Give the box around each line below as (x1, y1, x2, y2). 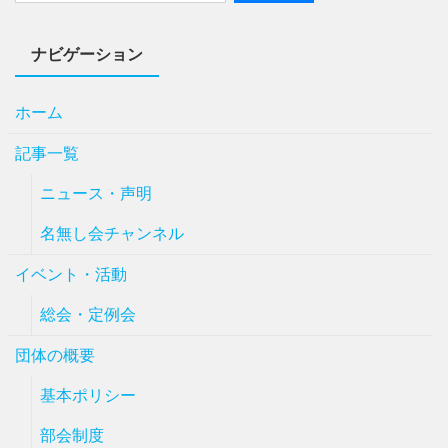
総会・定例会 (40, 306, 136, 323)
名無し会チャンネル (40, 225, 184, 242)
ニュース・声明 (40, 185, 152, 202)
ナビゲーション (31, 46, 143, 63)
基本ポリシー (40, 387, 136, 404)
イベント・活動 (15, 266, 127, 283)
